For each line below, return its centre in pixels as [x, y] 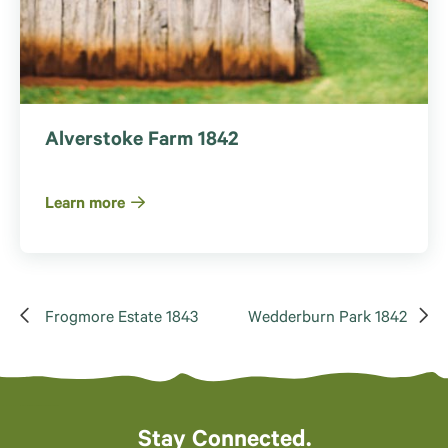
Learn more [85, 204]
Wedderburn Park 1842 [327, 318]
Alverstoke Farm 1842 [142, 141]
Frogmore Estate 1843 [121, 318]
